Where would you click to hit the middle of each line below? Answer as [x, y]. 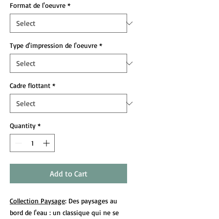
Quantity [23, 125]
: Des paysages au [91, 201]
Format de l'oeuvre [38, 5]
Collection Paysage [37, 201]
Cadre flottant [30, 85]
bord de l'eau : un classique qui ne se [64, 212]
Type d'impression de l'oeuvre [54, 45]
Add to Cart [68, 174]
